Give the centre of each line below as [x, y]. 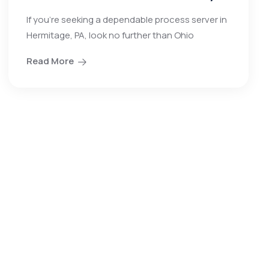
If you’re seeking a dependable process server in [127, 20]
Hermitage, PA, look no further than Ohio [110, 35]
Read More [50, 61]
